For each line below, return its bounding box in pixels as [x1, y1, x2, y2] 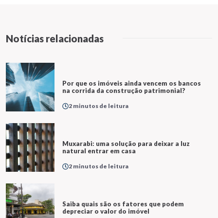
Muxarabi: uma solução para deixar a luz [62, 139, 190, 147]
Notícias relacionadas [6, 32, 104, 44]
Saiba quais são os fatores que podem [62, 200, 184, 208]
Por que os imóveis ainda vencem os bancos [62, 79, 201, 87]
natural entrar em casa [62, 146, 136, 155]
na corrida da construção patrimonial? [62, 86, 185, 94]
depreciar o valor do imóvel [62, 207, 149, 215]
